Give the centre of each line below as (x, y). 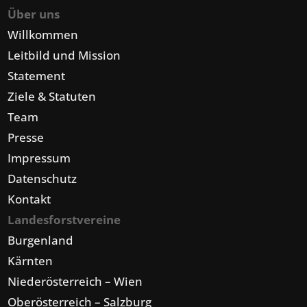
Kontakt (29, 199)
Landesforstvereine (64, 220)
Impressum (39, 158)
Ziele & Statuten (52, 97)
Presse (26, 138)
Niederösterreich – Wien (75, 282)
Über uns (34, 14)
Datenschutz (42, 179)
